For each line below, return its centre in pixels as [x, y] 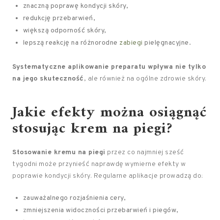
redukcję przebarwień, [59, 18]
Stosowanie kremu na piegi [59, 152]
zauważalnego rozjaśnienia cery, [74, 198]
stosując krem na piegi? [92, 129]
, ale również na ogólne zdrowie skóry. [145, 79]
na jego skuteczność [48, 79]
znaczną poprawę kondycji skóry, [76, 6]
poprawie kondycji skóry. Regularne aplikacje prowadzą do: [108, 176]
